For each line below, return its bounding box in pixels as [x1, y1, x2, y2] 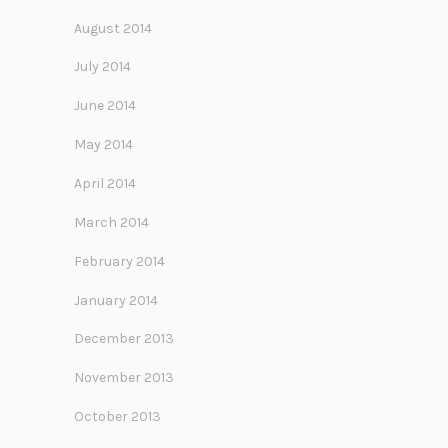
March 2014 [74, 213, 149, 231]
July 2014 [74, 58, 131, 76]
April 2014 [74, 174, 136, 192]
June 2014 [74, 97, 136, 115]
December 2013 [74, 330, 174, 348]
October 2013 [74, 408, 161, 426]
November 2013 [74, 369, 174, 387]
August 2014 [74, 19, 152, 37]
